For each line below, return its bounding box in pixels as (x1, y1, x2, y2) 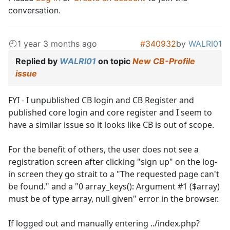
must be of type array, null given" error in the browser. (8, 193, 221, 205)
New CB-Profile (132, 56, 195, 67)
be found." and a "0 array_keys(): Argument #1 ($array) (8, 181, 220, 193)
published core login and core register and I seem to (8, 107, 212, 119)
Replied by (15, 56, 60, 67)
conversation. (8, 5, 61, 16)
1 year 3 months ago (17, 39, 97, 49)
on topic (96, 56, 132, 67)
